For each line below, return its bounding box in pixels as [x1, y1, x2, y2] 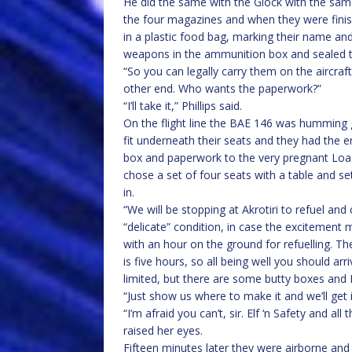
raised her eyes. [123, 323, 203, 338]
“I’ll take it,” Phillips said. [123, 98, 242, 113]
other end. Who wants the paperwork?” [123, 81, 321, 96]
